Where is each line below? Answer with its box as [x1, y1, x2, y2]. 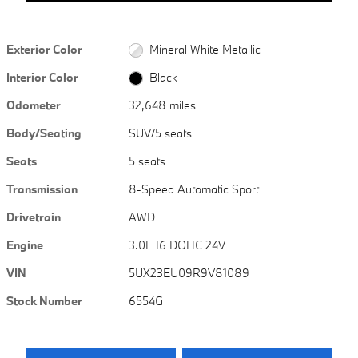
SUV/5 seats [129, 125, 193, 141]
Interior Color [6, 69, 78, 85]
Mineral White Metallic [149, 41, 261, 57]
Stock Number [6, 292, 82, 308]
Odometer [6, 97, 61, 113]
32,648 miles [129, 97, 197, 113]
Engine [6, 237, 43, 253]
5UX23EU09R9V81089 [129, 265, 250, 280]
